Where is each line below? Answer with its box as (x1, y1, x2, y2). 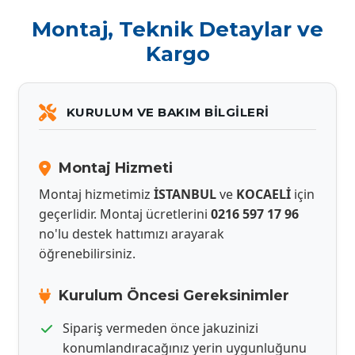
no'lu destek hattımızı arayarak (39, 225, 224, 242)
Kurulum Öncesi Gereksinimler (59, 287, 289, 304)
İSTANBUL (154, 185, 216, 203)
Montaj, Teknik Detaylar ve (32, 17, 323, 42)
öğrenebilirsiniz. (39, 245, 136, 262)
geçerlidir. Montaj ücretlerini (39, 205, 211, 223)
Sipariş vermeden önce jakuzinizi (63, 319, 258, 337)
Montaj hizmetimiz (39, 185, 154, 203)
